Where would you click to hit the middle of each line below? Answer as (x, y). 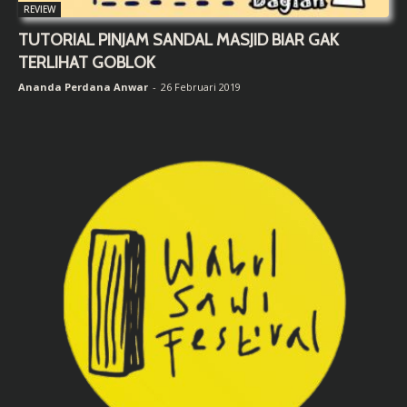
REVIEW (40, 10)
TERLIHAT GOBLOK (87, 63)
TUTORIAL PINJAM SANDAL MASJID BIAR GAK (179, 40)
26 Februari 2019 (201, 87)
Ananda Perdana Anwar (83, 87)
